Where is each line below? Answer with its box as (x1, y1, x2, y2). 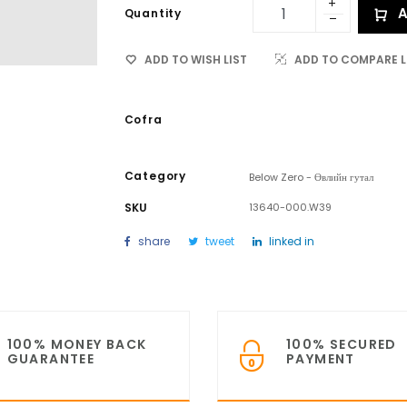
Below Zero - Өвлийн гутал (249, 169, 373, 184)
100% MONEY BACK (6, 335, 147, 354)
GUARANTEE (6, 350, 95, 369)
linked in (268, 233, 314, 250)
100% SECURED (286, 335, 397, 354)
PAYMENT (286, 350, 355, 369)
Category (124, 167, 186, 184)
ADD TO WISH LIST (144, 51, 247, 67)
